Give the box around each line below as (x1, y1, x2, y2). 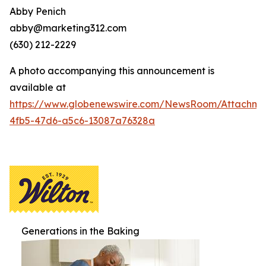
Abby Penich (9, 5, 66, 18)
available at (9, 81, 66, 94)
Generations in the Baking (21, 225, 140, 237)
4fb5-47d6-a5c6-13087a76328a (9, 115, 155, 127)
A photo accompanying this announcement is (9, 65, 214, 77)
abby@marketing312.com (9, 22, 126, 34)
